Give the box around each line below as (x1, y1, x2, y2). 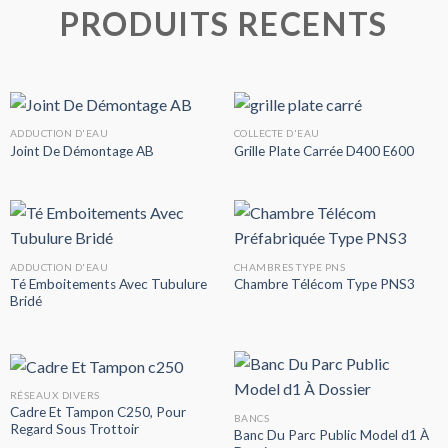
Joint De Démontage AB (9, 142, 154, 159)
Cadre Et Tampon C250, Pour (9, 404, 186, 421)
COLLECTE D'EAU (233, 127, 320, 140)
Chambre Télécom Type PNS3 (233, 276, 415, 293)
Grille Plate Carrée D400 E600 (233, 142, 414, 159)
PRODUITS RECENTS (60, 4, 388, 44)
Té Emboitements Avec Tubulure (9, 275, 207, 292)
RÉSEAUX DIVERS (9, 389, 100, 402)
